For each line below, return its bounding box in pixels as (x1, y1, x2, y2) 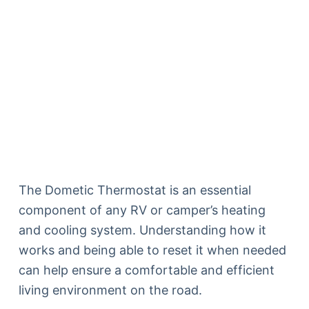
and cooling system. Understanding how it (18, 222, 266, 237)
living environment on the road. (18, 282, 202, 297)
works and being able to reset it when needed (18, 242, 286, 257)
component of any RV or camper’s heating (18, 202, 266, 217)
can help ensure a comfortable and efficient (18, 262, 275, 277)
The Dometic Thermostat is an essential (18, 182, 251, 197)
